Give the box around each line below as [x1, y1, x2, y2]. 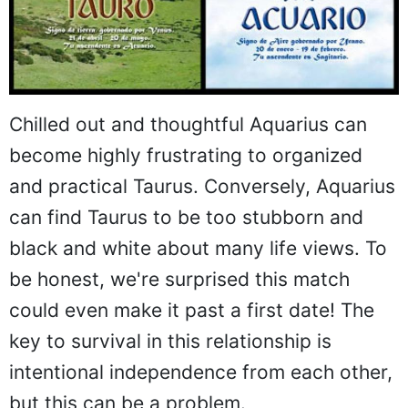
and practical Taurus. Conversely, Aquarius [9, 175, 395, 199]
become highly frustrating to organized [9, 144, 362, 168]
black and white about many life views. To [9, 237, 387, 260]
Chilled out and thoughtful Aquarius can [9, 113, 367, 137]
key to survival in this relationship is [9, 330, 331, 353]
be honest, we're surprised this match [9, 268, 350, 291]
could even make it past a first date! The [9, 299, 374, 322]
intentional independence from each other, [9, 361, 393, 384]
